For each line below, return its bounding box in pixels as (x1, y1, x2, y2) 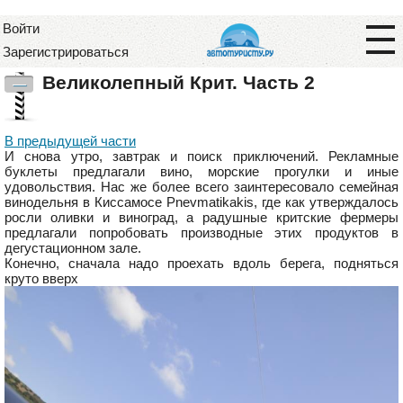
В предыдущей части (4, 133, 136, 148)
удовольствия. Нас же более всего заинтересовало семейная (4, 179, 399, 194)
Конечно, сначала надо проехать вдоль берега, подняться (4, 255, 399, 271)
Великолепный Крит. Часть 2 (42, 72, 315, 93)
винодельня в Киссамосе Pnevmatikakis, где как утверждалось (4, 194, 399, 210)
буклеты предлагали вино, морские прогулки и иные (4, 164, 399, 179)
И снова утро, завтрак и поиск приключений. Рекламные (4, 148, 399, 164)
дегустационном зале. (4, 240, 141, 255)
